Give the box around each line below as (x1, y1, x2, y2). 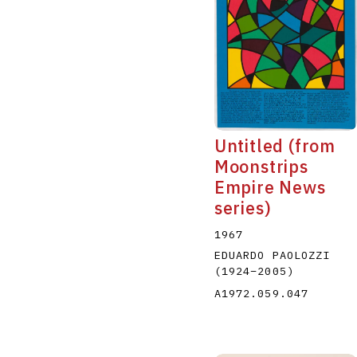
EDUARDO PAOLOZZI (214, 247, 331, 262)
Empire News (214, 175, 326, 198)
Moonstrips (214, 155, 308, 178)
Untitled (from (214, 134, 335, 157)
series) (214, 196, 272, 219)
